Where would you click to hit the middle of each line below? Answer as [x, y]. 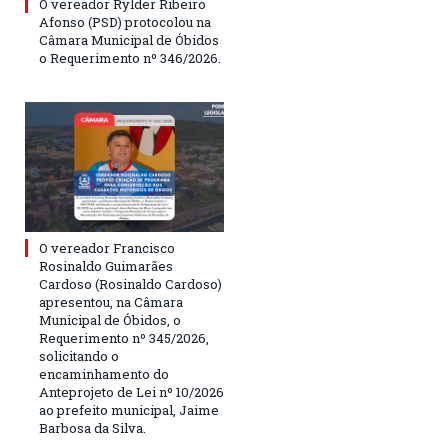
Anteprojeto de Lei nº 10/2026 [131, 392]
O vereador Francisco [107, 248]
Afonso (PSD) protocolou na [125, 22]
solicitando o [79, 356]
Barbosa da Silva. [92, 428]
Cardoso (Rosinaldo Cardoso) [130, 284]
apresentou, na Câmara [111, 302]
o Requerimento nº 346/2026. [130, 58]
